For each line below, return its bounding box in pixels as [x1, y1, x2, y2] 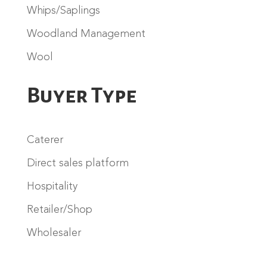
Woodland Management [26, 28, 145, 39]
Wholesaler [26, 227, 81, 238]
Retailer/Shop [26, 204, 92, 215]
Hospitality [26, 181, 77, 192]
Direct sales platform [26, 157, 129, 169]
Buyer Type [26, 83, 136, 107]
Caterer [26, 134, 63, 145]
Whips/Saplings [26, 5, 100, 16]
